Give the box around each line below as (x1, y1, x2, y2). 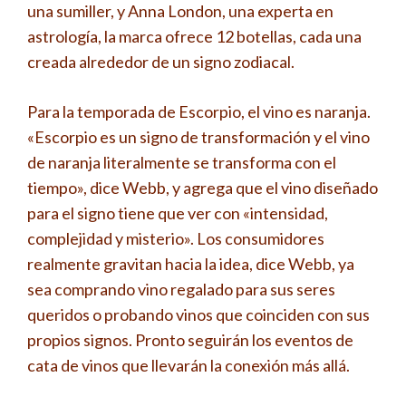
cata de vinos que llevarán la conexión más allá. (27, 354, 350, 375)
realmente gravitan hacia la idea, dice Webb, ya (27, 253, 354, 274)
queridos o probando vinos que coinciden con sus (27, 304, 370, 324)
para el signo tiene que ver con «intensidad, (27, 202, 328, 223)
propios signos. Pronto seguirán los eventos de (27, 329, 353, 350)
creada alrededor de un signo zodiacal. (27, 51, 295, 72)
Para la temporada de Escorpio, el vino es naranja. (27, 101, 371, 121)
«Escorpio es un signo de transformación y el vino (27, 126, 370, 147)
